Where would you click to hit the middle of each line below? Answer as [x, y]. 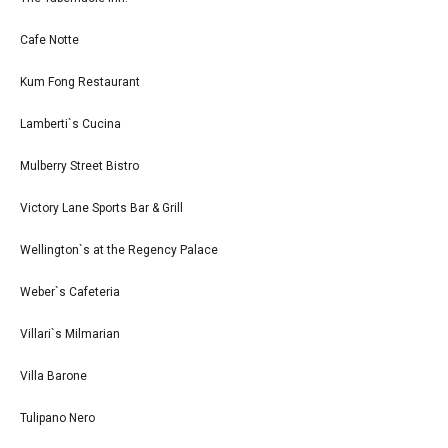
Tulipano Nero [57, 417]
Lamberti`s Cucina [70, 123]
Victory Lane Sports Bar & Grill [101, 207]
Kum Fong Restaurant [80, 81]
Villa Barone [53, 375]
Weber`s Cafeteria [70, 291]
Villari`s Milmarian [70, 333]
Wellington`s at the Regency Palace [119, 249]
